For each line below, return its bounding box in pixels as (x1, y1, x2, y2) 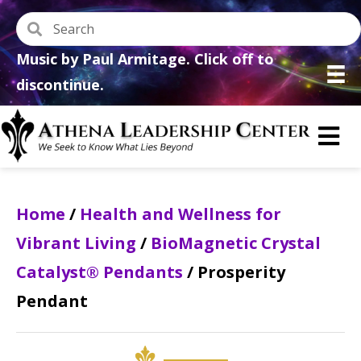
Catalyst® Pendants (16, 261, 183, 283)
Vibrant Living (16, 232, 136, 254)
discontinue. (16, 75, 104, 94)
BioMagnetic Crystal (151, 232, 321, 254)
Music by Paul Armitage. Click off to (16, 49, 274, 68)
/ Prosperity (183, 261, 285, 283)
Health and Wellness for (80, 203, 281, 225)
